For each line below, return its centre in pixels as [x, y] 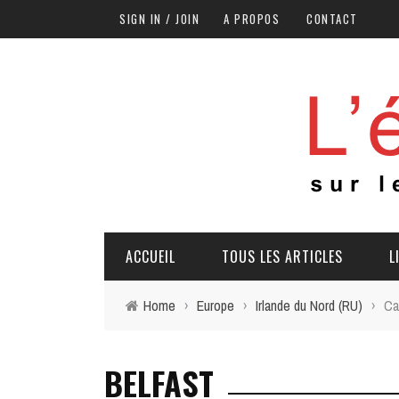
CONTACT [332, 19]
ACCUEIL [151, 256]
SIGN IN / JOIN [159, 19]
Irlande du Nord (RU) [309, 305]
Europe [216, 305]
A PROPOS [252, 19]
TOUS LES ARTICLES [282, 256]
